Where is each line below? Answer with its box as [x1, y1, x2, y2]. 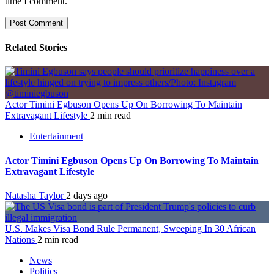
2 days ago [66, 190, 108, 201]
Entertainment [29, 131, 83, 142]
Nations [5, 234, 37, 245]
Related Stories [5, 42, 67, 53]
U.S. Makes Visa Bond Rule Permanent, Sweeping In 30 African [5, 223, 256, 234]
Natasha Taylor [5, 190, 66, 201]
